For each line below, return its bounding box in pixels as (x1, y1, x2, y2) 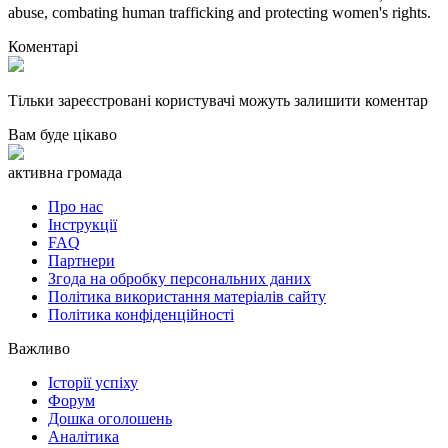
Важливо (8, 340, 70, 357)
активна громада (8, 164, 122, 181)
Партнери (48, 252, 115, 269)
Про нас (48, 198, 103, 215)
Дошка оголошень (48, 410, 172, 427)
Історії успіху (48, 374, 138, 391)
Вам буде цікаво (8, 126, 117, 143)
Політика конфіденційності (48, 306, 234, 323)
